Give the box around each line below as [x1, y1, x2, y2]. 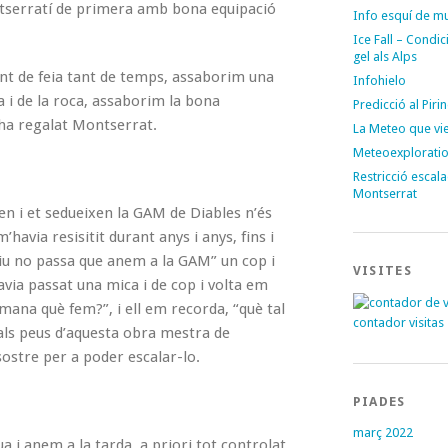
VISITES [352, 263, 412, 278]
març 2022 [352, 425, 413, 440]
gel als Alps [352, 49, 417, 64]
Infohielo [352, 73, 406, 88]
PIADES [352, 394, 406, 409]
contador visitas [352, 315, 444, 330]
